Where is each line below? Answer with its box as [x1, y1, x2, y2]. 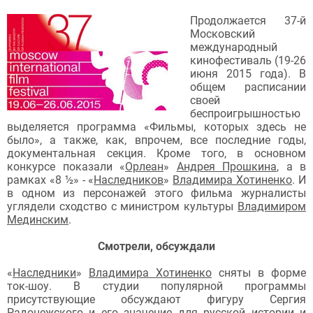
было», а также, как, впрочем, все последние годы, [7, 133, 306, 147]
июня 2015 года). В [190, 67, 306, 81]
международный [190, 41, 277, 54]
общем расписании [190, 80, 306, 94]
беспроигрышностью [190, 107, 300, 121]
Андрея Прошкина [176, 160, 277, 174]
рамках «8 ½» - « [7, 173, 94, 187]
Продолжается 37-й [190, 14, 306, 28]
